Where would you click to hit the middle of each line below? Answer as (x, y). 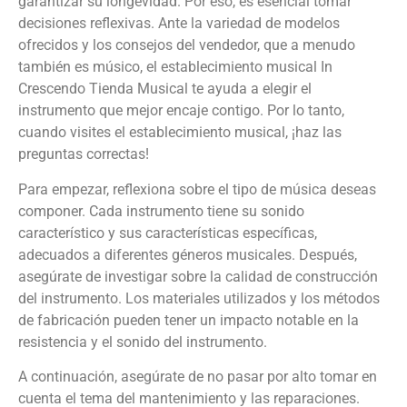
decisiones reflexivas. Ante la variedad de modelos (179, 24)
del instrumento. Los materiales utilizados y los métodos (199, 298)
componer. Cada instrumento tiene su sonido (161, 211)
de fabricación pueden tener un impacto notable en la (189, 320)
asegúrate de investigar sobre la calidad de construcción (198, 276)
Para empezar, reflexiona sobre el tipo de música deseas (197, 189)
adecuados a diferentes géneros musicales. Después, (188, 254)
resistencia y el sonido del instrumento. (143, 342)
